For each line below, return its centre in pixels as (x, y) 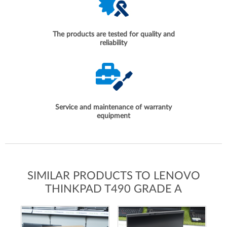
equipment (113, 116)
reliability (113, 43)
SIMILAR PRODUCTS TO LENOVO (113, 176)
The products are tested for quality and (113, 35)
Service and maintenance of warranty (113, 108)
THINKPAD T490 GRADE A (113, 189)
